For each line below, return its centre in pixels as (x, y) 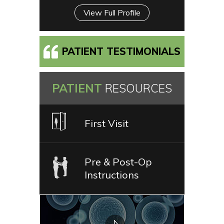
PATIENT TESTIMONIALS (121, 51)
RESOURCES (138, 88)
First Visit (106, 123)
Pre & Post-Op (118, 161)
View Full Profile (112, 12)
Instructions (112, 174)
